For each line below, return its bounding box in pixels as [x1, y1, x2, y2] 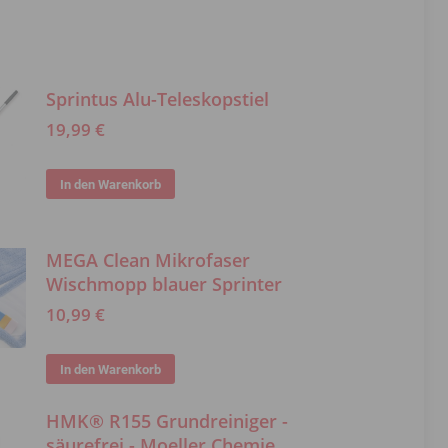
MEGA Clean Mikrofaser [46, 248, 251, 272]
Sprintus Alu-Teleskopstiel [46, 87, 270, 111]
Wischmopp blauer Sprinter [46, 272, 283, 296]
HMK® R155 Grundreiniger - [46, 409, 289, 433]
